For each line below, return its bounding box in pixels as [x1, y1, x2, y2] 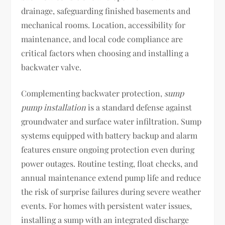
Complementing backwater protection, [21, 88, 165, 98]
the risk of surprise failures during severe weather [21, 186, 201, 197]
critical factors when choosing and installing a [21, 48, 189, 58]
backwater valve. [21, 62, 82, 72]
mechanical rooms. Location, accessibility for [21, 20, 186, 30]
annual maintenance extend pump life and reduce [21, 172, 201, 183]
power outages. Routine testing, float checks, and [21, 158, 198, 169]
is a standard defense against [86, 102, 192, 113]
